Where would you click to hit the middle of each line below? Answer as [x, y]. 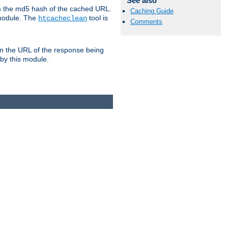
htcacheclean [63, 19]
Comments [146, 22]
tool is [97, 18]
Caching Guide [152, 11]
